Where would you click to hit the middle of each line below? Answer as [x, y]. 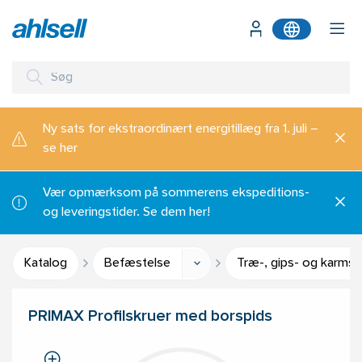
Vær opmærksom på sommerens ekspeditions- [176, 193]
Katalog [46, 263]
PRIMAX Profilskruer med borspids [150, 317]
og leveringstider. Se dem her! [126, 213]
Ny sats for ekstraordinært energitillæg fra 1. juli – [181, 129]
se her [60, 149]
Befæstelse [137, 263]
